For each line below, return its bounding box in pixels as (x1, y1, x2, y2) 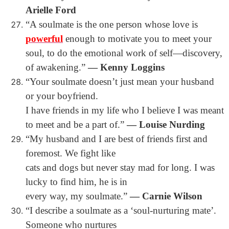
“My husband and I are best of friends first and (26, 133, 208, 144)
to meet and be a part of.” (26, 119, 127, 130)
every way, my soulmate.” (26, 191, 130, 201)
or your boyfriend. (26, 90, 98, 101)
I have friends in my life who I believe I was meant (26, 105, 224, 116)
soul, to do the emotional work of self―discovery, (26, 48, 222, 58)
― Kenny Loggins (88, 62, 165, 73)
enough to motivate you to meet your (63, 33, 212, 44)
